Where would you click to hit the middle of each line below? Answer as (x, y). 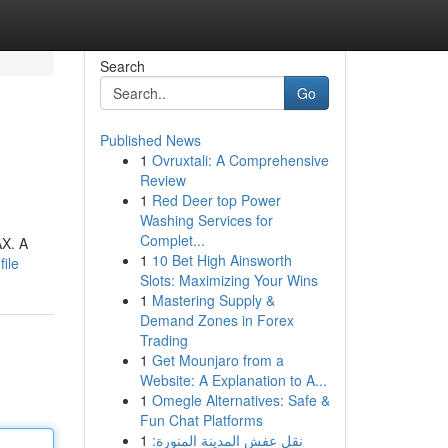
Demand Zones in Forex (216, 320)
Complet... (172, 240)
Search (122, 66)
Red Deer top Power (216, 200)
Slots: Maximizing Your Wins (228, 280)
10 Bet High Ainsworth (221, 260)
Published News (150, 140)
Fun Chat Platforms (201, 420)
